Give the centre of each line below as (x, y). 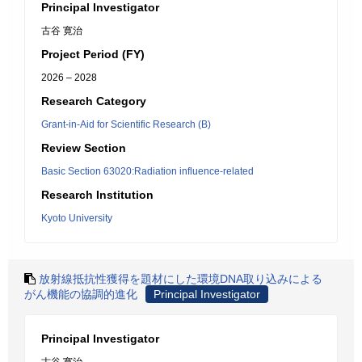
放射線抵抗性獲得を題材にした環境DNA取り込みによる (181, 279)
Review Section (84, 148)
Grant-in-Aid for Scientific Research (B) (126, 124)
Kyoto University (77, 218)
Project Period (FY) (93, 54)
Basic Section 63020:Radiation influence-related (147, 171)
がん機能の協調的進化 (81, 294)
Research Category (94, 101)
